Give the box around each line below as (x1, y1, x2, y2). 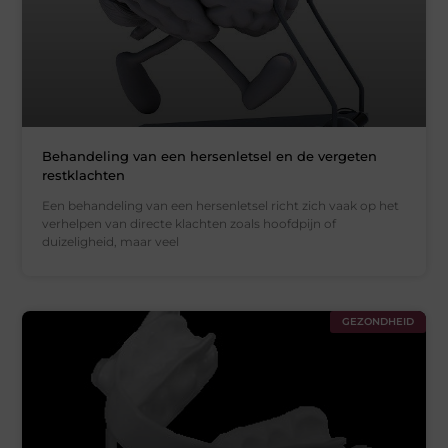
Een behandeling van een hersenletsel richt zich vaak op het (42, 197, 400, 213)
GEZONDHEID (341, 314, 414, 328)
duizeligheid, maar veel (42, 233, 180, 249)
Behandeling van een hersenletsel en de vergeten (42, 147, 378, 164)
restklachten (42, 166, 126, 183)
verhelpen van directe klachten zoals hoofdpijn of (42, 215, 337, 231)
